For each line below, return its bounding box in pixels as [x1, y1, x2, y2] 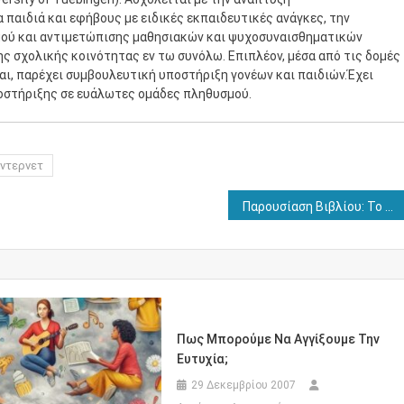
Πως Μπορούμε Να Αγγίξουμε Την [177, 332, 381, 346]
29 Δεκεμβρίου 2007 [191, 379, 297, 391]
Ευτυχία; [177, 352, 229, 366]
